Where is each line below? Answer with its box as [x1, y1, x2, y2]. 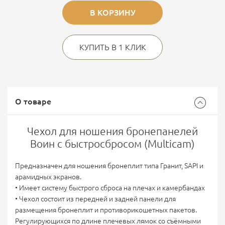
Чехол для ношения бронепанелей [27, 125, 198, 137]
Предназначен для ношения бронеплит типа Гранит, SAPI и [15, 162, 203, 170]
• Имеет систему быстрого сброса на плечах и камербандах [15, 184, 206, 192]
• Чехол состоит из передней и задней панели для [15, 195, 176, 203]
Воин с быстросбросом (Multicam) [30, 138, 195, 150]
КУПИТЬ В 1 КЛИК [79, 43, 146, 52]
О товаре [15, 97, 51, 106]
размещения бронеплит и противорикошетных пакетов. [15, 206, 197, 214]
